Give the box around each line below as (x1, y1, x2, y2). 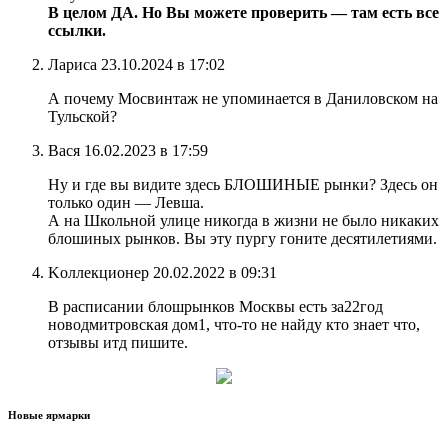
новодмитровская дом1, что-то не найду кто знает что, (48, 315, 420, 333)
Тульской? (48, 107, 117, 125)
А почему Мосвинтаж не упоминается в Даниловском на (48, 89, 438, 107)
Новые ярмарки (8, 408, 90, 421)
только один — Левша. (48, 193, 204, 211)
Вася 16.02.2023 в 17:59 (48, 141, 208, 159)
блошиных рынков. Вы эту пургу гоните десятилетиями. (48, 229, 437, 247)
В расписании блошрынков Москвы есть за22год (48, 297, 383, 315)
